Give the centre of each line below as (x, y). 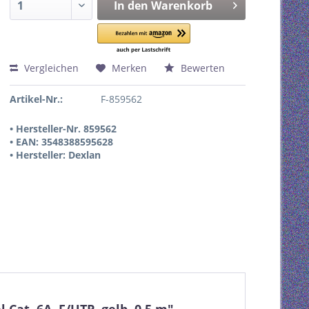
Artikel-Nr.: (36, 99)
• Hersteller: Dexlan (55, 155)
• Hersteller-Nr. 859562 (63, 129)
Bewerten (201, 68)
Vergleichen (50, 68)
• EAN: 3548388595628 (61, 142)
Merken (129, 68)
